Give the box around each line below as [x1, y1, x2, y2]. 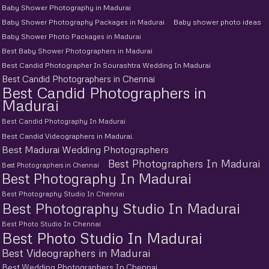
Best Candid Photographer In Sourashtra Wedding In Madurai [2, 61, 211, 70]
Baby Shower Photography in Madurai [2, 3, 131, 13]
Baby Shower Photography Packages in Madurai [2, 17, 165, 27]
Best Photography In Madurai [2, 170, 192, 187]
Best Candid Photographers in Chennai [2, 73, 155, 85]
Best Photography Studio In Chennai [2, 190, 124, 199]
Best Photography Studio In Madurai [2, 199, 240, 217]
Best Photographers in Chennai [2, 161, 99, 169]
